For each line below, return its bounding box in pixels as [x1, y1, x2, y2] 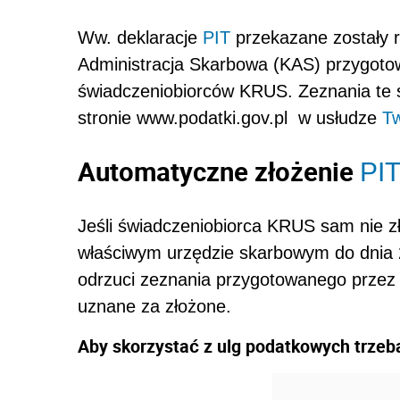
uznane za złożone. [78, 296, 237, 317]
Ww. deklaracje [78, 28, 203, 48]
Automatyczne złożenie [78, 154, 360, 190]
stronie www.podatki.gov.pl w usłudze [78, 108, 382, 129]
